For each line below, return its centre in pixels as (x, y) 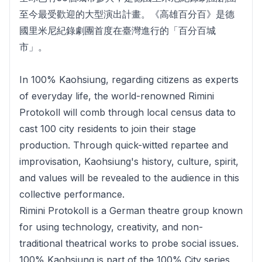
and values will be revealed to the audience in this (129, 177)
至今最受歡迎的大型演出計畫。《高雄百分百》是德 (127, 14)
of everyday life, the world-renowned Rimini (117, 96)
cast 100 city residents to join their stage (108, 128)
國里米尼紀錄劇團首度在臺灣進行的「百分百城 (118, 30)
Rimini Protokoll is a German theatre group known (131, 210)
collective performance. (72, 194)
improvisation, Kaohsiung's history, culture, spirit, (129, 161)
